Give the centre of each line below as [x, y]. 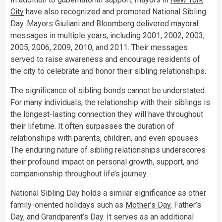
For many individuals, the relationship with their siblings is [110, 103]
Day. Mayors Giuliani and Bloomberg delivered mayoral [104, 24]
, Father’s [186, 205]
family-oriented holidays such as [68, 205]
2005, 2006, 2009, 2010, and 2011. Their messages [99, 48]
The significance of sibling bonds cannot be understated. [108, 91]
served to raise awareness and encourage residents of [105, 59]
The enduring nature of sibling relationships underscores [108, 150]
